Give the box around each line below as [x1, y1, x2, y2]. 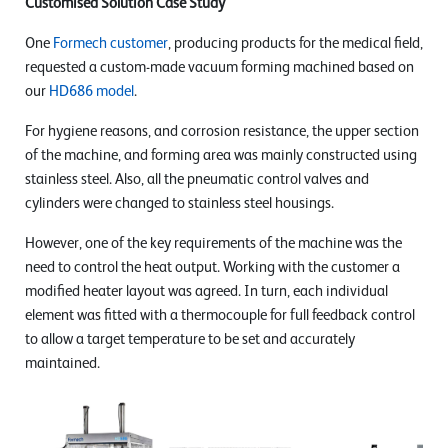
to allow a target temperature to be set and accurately [25, 332, 355, 347]
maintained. [25, 356, 100, 371]
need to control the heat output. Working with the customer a [25, 260, 400, 275]
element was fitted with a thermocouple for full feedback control [25, 308, 415, 323]
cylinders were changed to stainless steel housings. [25, 196, 334, 211]
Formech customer [53, 36, 168, 51]
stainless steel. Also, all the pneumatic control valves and [25, 172, 369, 187]
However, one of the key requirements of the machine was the [25, 236, 402, 251]
